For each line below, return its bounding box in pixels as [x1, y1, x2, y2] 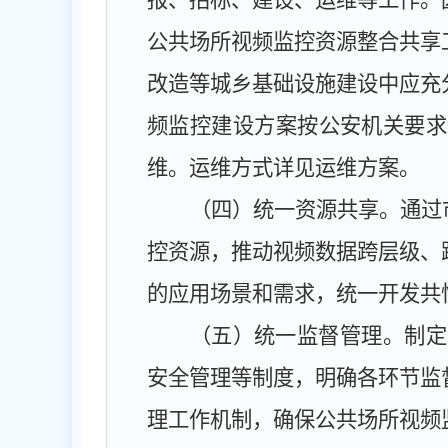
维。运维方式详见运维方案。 [147, 156, 420, 180]
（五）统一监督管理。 [189, 324, 405, 348]
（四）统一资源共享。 [189, 198, 401, 222]
